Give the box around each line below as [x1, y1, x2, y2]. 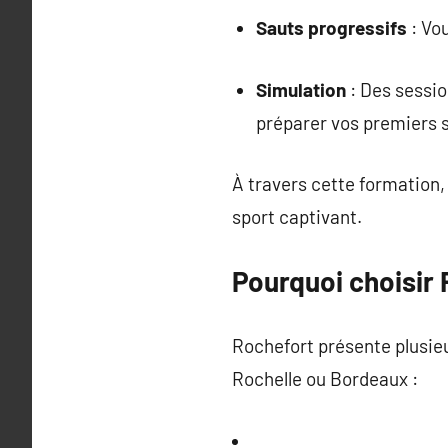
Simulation [255, 77, 346, 101]
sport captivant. [232, 205, 362, 228]
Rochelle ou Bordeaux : [232, 367, 418, 390]
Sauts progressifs [255, 16, 407, 39]
